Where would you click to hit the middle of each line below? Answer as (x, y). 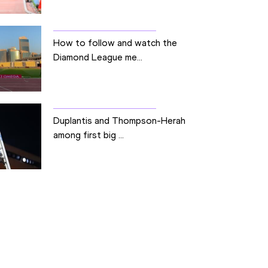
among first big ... (88, 135)
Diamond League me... (98, 57)
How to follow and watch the (115, 43)
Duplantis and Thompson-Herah (119, 121)
